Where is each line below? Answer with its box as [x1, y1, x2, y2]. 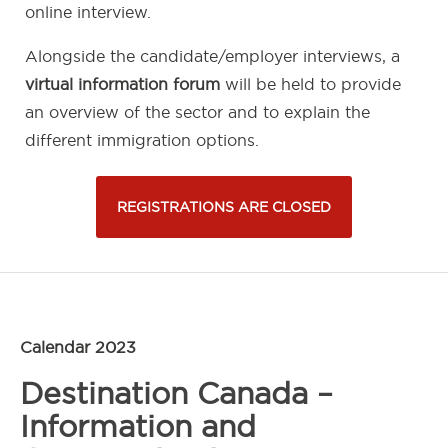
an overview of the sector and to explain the [25, 103, 370, 122]
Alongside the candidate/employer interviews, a [25, 47, 400, 66]
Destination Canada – [20, 377, 333, 411]
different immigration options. [25, 131, 259, 150]
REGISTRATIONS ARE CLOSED [117, 199, 331, 216]
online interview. [25, 3, 151, 22]
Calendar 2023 [20, 338, 136, 357]
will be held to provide [220, 75, 401, 94]
